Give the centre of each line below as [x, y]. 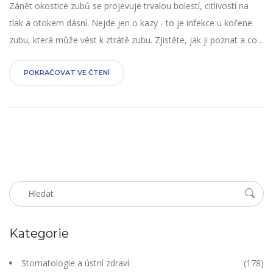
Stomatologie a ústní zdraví [75, 263]
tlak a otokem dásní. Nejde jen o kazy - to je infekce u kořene [131, 23]
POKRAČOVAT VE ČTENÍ [67, 73]
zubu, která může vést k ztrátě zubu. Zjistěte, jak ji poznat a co [133, 40]
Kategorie [39, 234]
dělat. [20, 57]
